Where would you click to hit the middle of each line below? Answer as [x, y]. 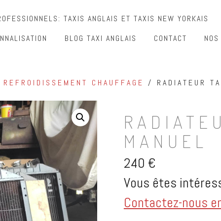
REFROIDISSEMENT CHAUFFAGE [74, 83]
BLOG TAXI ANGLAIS [101, 38]
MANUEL [166, 141]
